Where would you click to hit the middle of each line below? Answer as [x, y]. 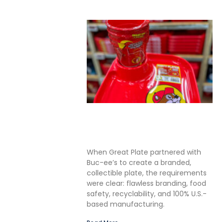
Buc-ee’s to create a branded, [139, 162]
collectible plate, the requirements [147, 173]
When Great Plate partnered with [144, 152]
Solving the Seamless [133, 118]
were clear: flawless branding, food [147, 183]
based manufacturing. [126, 204]
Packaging [111, 141]
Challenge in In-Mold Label [146, 130]
